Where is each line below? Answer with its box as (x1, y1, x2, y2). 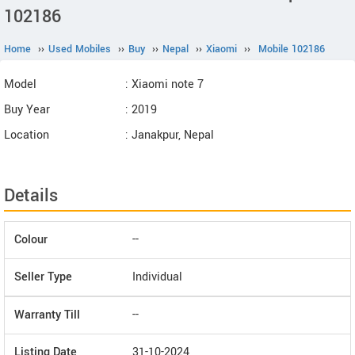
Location (4, 127, 49, 143)
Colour (14, 231, 48, 248)
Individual (132, 269, 182, 285)
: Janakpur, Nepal (125, 127, 214, 143)
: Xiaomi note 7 (125, 76, 204, 93)
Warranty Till (14, 307, 80, 323)
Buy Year (4, 101, 50, 118)
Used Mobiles (48, 42, 111, 56)
